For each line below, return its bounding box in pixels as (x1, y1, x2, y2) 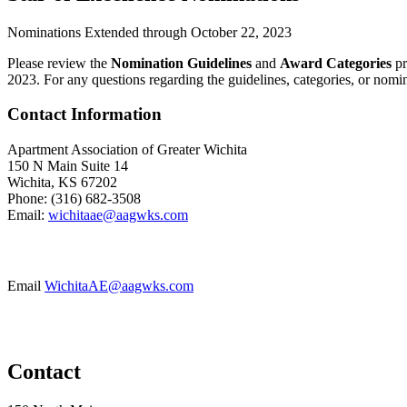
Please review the (7, 55, 111, 71)
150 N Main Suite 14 (7, 158, 128, 174)
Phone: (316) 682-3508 (7, 191, 141, 206)
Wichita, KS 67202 (7, 174, 117, 190)
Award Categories (280, 55, 392, 71)
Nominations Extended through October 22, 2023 (7, 24, 292, 40)
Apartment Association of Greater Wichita (7, 142, 247, 157)
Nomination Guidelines (111, 55, 252, 71)
